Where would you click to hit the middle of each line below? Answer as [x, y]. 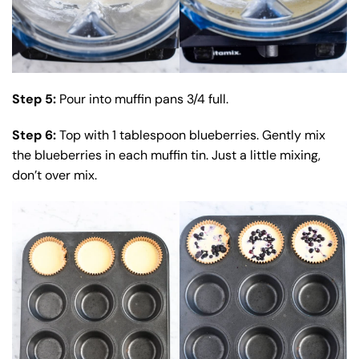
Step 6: [34, 135]
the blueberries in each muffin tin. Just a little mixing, [166, 155]
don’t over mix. [54, 175]
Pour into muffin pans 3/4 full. [144, 99]
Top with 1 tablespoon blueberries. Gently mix [191, 135]
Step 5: [36, 99]
